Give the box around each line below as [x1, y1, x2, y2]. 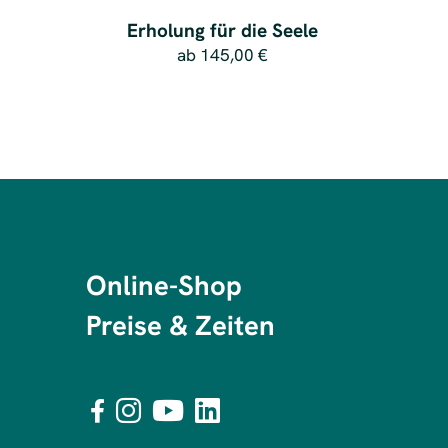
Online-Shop [85, 266, 242, 303]
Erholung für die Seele [127, 18, 319, 43]
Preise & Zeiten [85, 307, 275, 344]
